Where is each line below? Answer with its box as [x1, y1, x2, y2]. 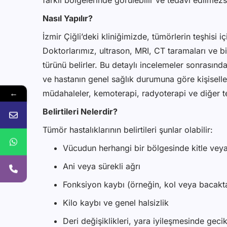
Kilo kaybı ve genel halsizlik [63, 198, 169, 208]
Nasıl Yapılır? [43, 13, 93, 24]
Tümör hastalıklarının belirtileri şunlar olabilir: [43, 125, 213, 135]
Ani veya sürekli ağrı [63, 161, 140, 172]
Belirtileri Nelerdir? [43, 106, 118, 117]
